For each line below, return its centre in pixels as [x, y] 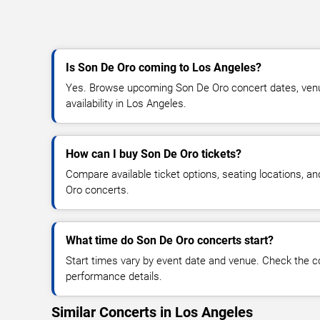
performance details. [114, 276]
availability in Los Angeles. [126, 103]
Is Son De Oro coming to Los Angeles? [164, 67]
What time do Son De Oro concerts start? [170, 240]
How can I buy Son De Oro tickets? [154, 154]
